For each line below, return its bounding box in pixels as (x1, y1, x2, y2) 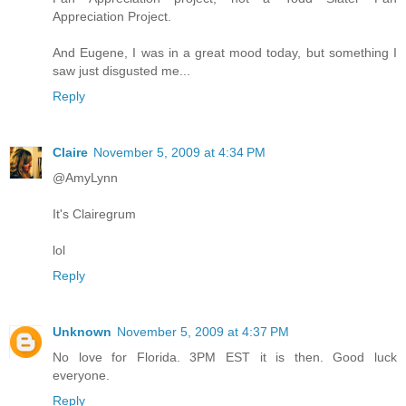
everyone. (53, 368, 110, 383)
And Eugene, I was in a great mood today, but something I (53, 45, 397, 61)
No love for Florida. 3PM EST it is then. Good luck (53, 350, 397, 365)
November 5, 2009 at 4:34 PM (93, 145, 266, 160)
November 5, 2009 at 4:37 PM (117, 324, 289, 340)
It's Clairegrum (53, 207, 136, 222)
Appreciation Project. (53, 9, 171, 24)
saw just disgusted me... (53, 63, 190, 79)
